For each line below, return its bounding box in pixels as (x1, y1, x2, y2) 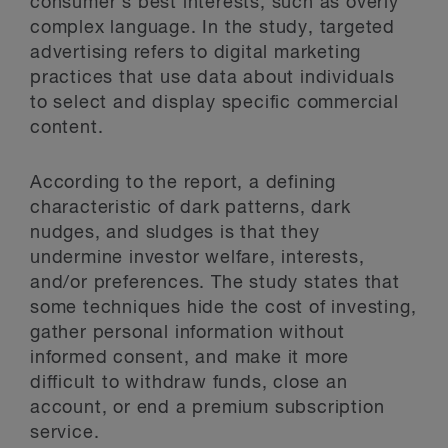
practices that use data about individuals (30, 69, 395, 87)
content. (30, 119, 110, 137)
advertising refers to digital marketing (30, 44, 362, 62)
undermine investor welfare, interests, (30, 249, 365, 267)
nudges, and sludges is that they (30, 224, 320, 242)
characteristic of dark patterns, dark (30, 199, 351, 217)
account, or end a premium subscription (30, 399, 385, 417)
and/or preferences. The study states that (30, 274, 400, 292)
